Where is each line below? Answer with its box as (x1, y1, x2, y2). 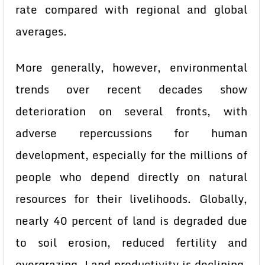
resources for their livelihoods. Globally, (15, 190, 247, 208)
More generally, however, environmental (15, 59, 247, 76)
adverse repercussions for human (15, 124, 247, 142)
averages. (15, 22, 67, 40)
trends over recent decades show (15, 80, 247, 98)
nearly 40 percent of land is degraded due (15, 212, 247, 230)
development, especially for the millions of (15, 146, 247, 164)
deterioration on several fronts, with (15, 102, 247, 120)
